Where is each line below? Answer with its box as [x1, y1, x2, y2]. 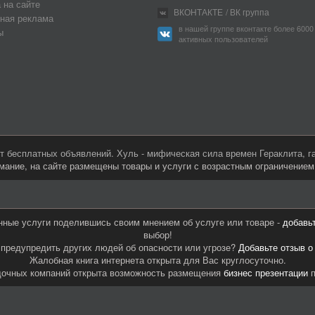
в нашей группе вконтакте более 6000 [179, 22, 314, 34]
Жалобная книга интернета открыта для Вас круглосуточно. [29, 253, 286, 267]
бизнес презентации [223, 266, 308, 280]
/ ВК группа [226, 5, 269, 18]
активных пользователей [179, 33, 268, 45]
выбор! [143, 228, 172, 242]
